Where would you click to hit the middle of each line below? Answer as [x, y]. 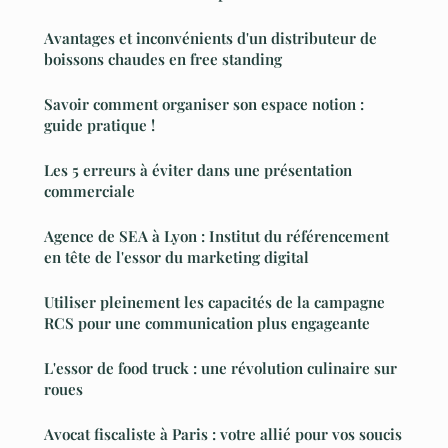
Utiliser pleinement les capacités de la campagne [214, 301]
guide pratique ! [99, 124]
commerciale [89, 190]
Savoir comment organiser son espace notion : [204, 103]
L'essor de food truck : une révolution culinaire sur [220, 367]
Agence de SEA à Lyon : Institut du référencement [216, 235]
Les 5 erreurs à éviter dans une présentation [198, 169]
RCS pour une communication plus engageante [207, 322]
